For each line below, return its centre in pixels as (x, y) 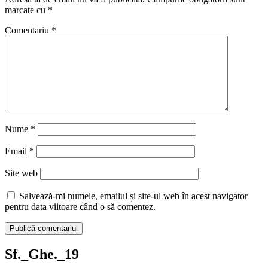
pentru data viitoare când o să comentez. (80, 206)
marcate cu (26, 10)
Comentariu (28, 30)
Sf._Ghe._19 (42, 254)
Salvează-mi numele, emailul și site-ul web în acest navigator (133, 196)
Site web (21, 173)
